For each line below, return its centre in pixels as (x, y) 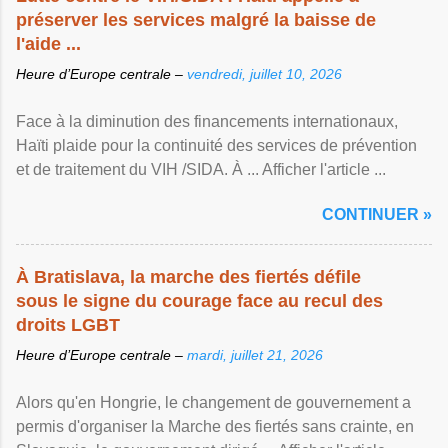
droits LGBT (68, 325)
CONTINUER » (377, 214)
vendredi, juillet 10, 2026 (264, 74)
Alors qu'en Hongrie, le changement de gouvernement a (213, 402)
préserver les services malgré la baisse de (196, 20)
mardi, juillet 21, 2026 (255, 355)
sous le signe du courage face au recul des (199, 301)
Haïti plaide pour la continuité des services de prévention (216, 145)
